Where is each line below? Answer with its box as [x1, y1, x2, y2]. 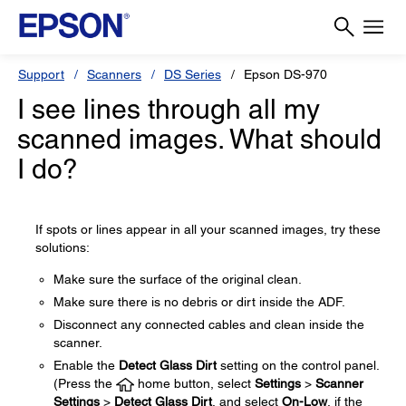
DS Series [164, 67, 221, 82]
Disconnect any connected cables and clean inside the [53, 317, 364, 332]
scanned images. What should [17, 123, 382, 155]
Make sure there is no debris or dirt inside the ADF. [53, 295, 345, 309]
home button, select [134, 376, 255, 391]
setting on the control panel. [217, 358, 379, 372]
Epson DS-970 [244, 67, 327, 82]
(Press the [53, 376, 116, 391]
